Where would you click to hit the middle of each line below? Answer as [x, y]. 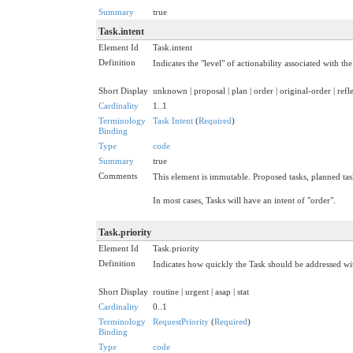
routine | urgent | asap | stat [201, 291]
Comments [118, 175]
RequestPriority [181, 321]
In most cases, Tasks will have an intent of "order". [244, 200]
